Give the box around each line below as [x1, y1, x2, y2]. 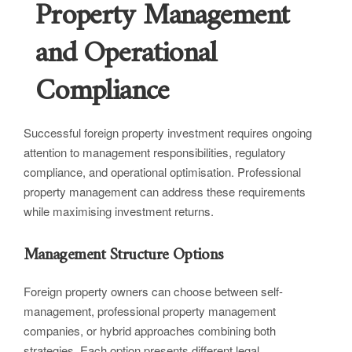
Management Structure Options [24, 240, 224, 270]
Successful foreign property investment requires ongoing [24, 124, 312, 141]
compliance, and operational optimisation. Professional [24, 163, 301, 181]
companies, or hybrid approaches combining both [24, 322, 276, 339]
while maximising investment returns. [24, 203, 214, 220]
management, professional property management [24, 302, 276, 320]
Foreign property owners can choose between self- [24, 283, 283, 300]
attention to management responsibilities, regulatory [24, 144, 286, 161]
